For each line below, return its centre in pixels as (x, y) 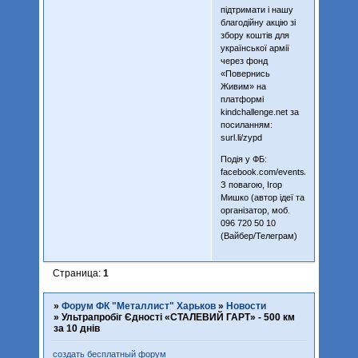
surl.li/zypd (241, 137)
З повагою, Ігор (251, 184)
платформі (242, 99)
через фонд (244, 60)
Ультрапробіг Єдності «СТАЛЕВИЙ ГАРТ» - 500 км (178, 318)
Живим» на (243, 86)
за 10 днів (76, 329)
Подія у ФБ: (243, 159)
